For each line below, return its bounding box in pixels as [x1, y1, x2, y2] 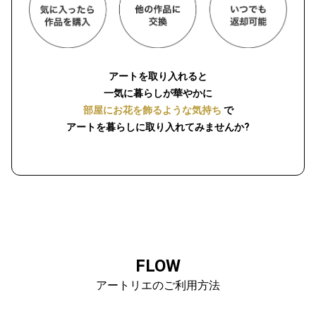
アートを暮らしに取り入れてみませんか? [66, 121, 250, 133]
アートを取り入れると [109, 70, 207, 82]
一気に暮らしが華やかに [104, 87, 212, 99]
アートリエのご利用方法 [96, 278, 220, 292]
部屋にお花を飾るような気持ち [83, 104, 224, 116]
